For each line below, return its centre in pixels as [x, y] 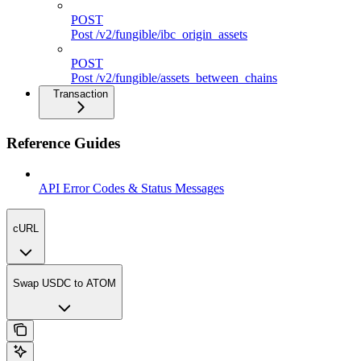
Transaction [81, 93]
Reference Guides [63, 143]
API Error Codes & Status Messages [131, 189]
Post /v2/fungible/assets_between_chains [174, 77]
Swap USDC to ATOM [64, 284]
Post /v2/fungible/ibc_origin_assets [159, 34]
